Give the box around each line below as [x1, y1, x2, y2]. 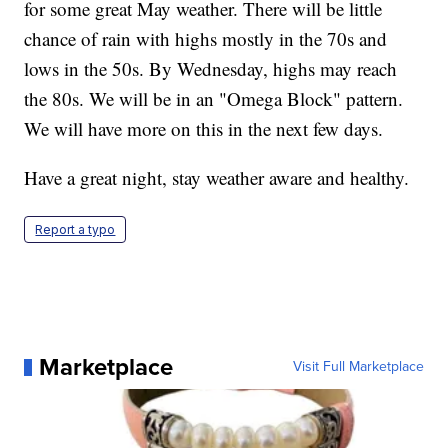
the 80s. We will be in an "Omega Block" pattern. [24, 86, 404, 112]
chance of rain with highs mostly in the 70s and [24, 26, 388, 52]
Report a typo [35, 222, 116, 238]
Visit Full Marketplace [292, 356, 424, 378]
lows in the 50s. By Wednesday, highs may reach [24, 56, 398, 82]
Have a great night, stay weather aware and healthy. [24, 165, 410, 191]
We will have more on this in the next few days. [24, 116, 384, 142]
